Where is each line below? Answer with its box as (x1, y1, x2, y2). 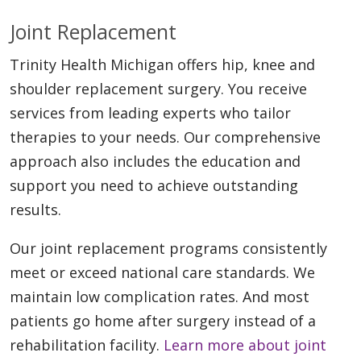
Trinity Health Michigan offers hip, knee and (10, 55, 315, 75)
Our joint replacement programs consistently (10, 239, 327, 259)
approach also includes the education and (10, 151, 301, 172)
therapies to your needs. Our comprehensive (10, 127, 321, 147)
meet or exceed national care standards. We (10, 263, 315, 283)
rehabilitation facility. (10, 335, 164, 355)
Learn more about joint (164, 335, 326, 355)
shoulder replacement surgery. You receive (10, 79, 307, 99)
